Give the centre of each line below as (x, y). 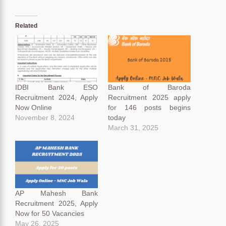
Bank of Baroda (149, 88)
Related (26, 25)
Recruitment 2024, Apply (56, 98)
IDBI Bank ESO (56, 88)
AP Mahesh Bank (56, 193)
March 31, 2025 (133, 128)
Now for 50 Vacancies (50, 214)
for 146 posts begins (149, 108)
